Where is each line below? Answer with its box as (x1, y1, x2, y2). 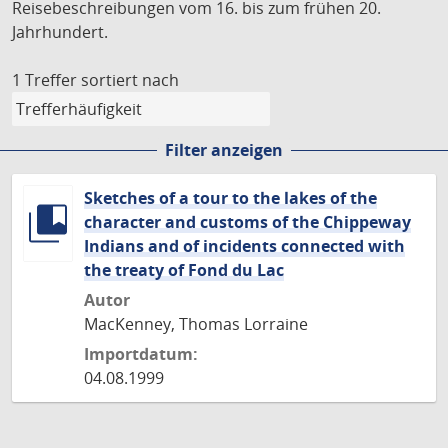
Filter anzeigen (165, 139, 283, 161)
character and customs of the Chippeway (84, 211, 411, 233)
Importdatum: (84, 343, 198, 365)
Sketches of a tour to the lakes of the (84, 187, 377, 209)
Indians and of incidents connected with (84, 235, 405, 257)
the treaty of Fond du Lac (84, 259, 284, 281)
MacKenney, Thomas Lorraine (84, 313, 308, 335)
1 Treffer (12, 69, 77, 91)
